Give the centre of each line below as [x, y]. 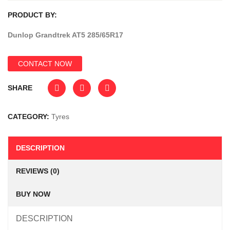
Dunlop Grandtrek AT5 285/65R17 [65, 35]
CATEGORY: [30, 117]
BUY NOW [33, 194]
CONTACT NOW [45, 64]
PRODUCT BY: [32, 15]
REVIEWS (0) [38, 171]
